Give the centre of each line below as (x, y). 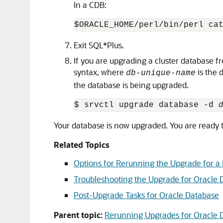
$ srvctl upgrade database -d (146, 105)
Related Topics (82, 145)
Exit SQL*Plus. (99, 45)
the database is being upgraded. (131, 85)
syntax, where (100, 72)
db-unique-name (161, 73)
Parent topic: (78, 215)
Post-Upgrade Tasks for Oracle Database (146, 195)
